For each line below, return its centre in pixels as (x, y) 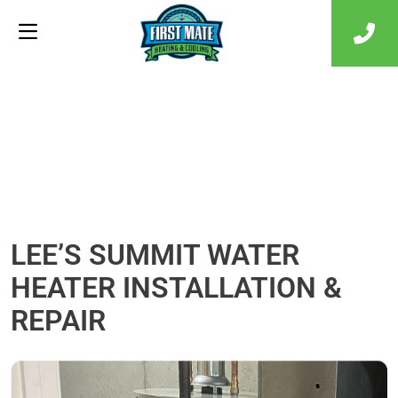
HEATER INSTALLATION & (176, 288)
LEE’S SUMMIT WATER (155, 255)
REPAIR (58, 321)
